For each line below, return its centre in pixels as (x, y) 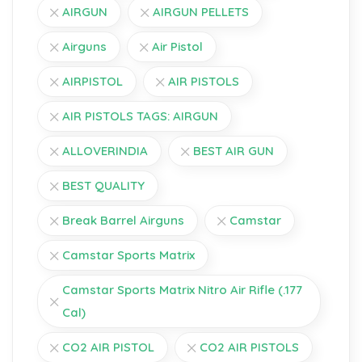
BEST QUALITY (103, 186)
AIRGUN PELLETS (201, 12)
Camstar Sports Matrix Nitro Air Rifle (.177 (182, 290)
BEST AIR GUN (234, 151)
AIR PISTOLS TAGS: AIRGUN (140, 116)
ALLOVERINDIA (105, 151)
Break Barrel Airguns (123, 221)
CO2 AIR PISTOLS (249, 347)
